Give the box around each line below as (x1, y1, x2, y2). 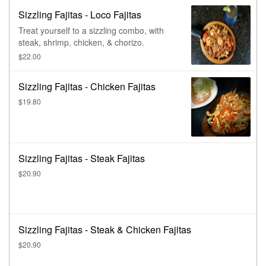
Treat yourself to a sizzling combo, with (18, 24, 164, 37)
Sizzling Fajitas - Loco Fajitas (18, 8, 141, 22)
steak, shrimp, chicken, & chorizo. (18, 36, 144, 49)
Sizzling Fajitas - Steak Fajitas (18, 151, 145, 166)
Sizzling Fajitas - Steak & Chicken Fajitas (18, 223, 191, 237)
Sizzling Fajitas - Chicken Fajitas (18, 80, 156, 94)
